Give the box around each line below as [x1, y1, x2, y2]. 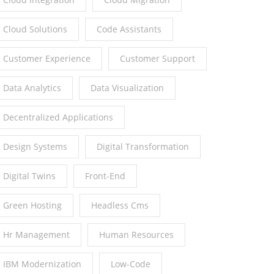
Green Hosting [3, 199, 62, 212]
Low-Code [111, 258, 150, 270]
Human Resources [99, 229, 174, 241]
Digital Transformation [97, 141, 189, 153]
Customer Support [120, 53, 195, 65]
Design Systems [3, 141, 67, 153]
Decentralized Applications [3, 111, 113, 124]
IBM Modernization [3, 258, 81, 270]
